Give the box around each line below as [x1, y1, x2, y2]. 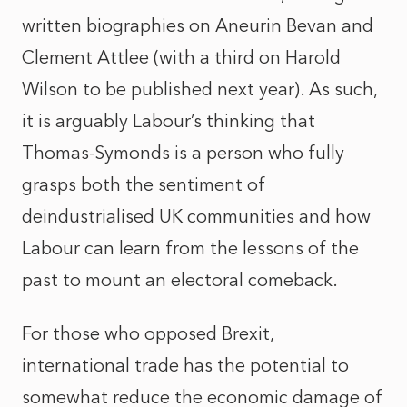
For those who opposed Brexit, [22, 323, 273, 344]
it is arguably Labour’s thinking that [22, 110, 315, 132]
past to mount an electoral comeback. [22, 269, 338, 291]
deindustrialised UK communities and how [22, 205, 371, 227]
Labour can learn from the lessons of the [22, 237, 359, 259]
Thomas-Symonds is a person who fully [22, 142, 344, 164]
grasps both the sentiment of [22, 174, 265, 195]
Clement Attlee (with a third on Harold [22, 46, 341, 68]
